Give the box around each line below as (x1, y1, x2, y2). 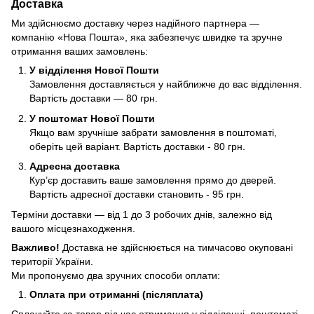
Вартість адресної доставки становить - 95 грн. (29, 189, 244, 200)
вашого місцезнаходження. (11, 222, 135, 234)
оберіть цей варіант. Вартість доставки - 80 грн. (29, 140, 245, 152)
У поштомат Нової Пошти (29, 112, 155, 124)
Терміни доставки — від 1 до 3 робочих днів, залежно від (11, 208, 272, 220)
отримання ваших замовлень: (11, 46, 148, 57)
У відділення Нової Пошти (29, 64, 159, 76)
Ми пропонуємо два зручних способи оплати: (11, 269, 220, 281)
